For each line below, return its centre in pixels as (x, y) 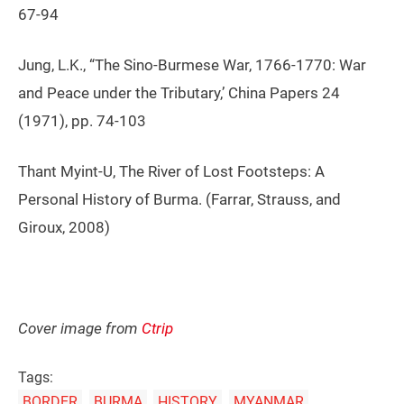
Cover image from (80, 329)
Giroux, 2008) (64, 228)
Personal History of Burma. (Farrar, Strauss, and (179, 200)
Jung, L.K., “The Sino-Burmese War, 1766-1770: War (192, 65)
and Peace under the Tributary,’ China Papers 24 (179, 93)
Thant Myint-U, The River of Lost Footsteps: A (171, 172)
